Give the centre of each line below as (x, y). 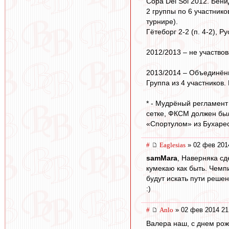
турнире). (162, 21)
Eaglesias (173, 145)
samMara (162, 158)
